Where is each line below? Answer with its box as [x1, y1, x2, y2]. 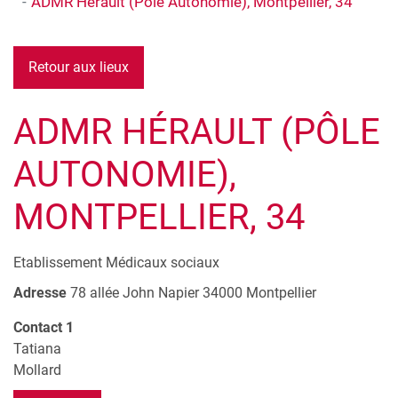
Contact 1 [13, 319, 74, 337]
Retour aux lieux [28, 59, 129, 76]
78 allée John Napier [70, 284, 199, 302]
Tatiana [13, 340, 61, 358]
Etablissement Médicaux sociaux [13, 254, 219, 272]
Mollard [13, 362, 61, 379]
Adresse [13, 284, 67, 302]
